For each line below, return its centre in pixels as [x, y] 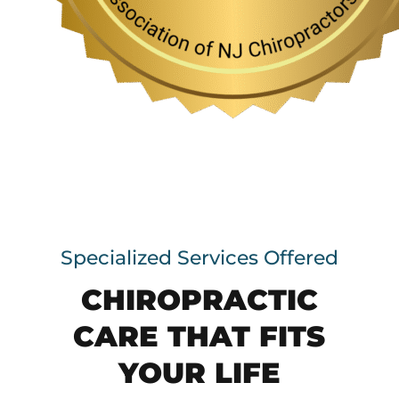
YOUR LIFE [199, 372]
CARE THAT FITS [199, 336]
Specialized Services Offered [199, 257]
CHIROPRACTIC [199, 299]
